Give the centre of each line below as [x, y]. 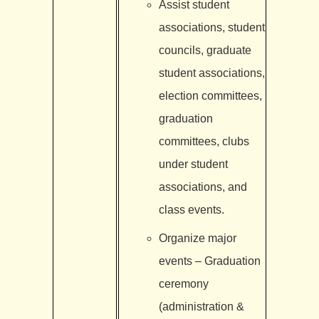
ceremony [183, 283]
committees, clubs [204, 141]
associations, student [211, 27]
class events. [191, 209]
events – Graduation [209, 261]
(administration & [201, 306]
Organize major [197, 238]
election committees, [210, 95]
